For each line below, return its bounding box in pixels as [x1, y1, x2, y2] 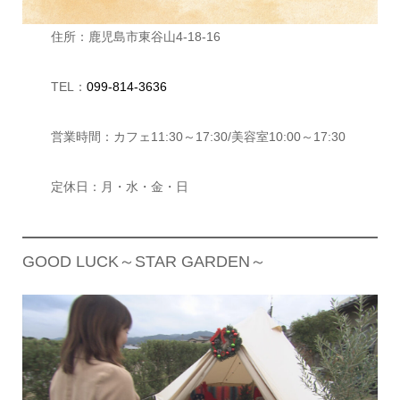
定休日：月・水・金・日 [50, 179, 188, 194]
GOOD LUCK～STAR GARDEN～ [21, 252, 266, 271]
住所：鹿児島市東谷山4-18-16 [50, 29, 221, 44]
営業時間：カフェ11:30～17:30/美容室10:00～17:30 [50, 129, 346, 144]
